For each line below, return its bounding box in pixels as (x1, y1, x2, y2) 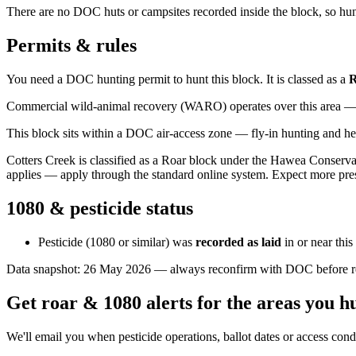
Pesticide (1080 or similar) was (38, 234, 192, 249)
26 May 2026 (83, 261, 151, 276)
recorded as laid (195, 234, 281, 249)
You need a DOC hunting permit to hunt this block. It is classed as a (6, 72, 346, 87)
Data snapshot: (6, 261, 83, 276)
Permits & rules (6, 35, 137, 56)
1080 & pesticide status (6, 197, 193, 219)
